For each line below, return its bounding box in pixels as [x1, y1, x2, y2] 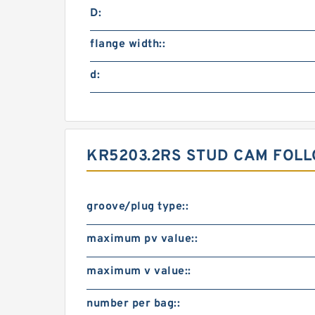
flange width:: [90, 37, 165, 51]
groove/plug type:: [86, 200, 188, 214]
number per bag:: [86, 297, 180, 311]
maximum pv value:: [86, 232, 198, 246]
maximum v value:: [86, 264, 191, 278]
